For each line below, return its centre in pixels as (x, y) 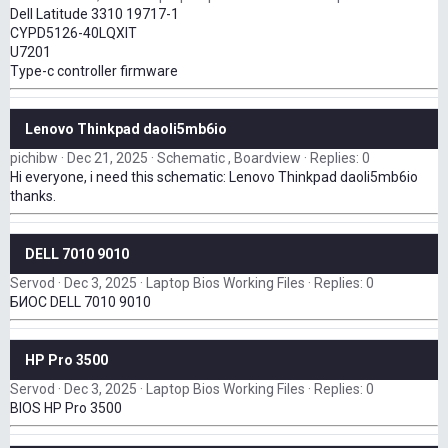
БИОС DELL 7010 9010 (80, 302)
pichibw (34, 158)
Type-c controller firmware (94, 71)
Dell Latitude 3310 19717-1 (94, 14)
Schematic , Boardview (229, 158)
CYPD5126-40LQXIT (73, 33)
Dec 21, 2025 (107, 158)
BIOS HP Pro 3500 (66, 408)
